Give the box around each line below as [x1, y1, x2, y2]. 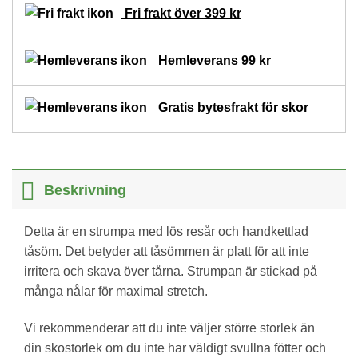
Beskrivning [44, 181, 127, 198]
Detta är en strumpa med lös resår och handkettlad [24, 225, 308, 239]
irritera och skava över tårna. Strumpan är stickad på [24, 265, 317, 279]
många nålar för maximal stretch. [24, 284, 208, 299]
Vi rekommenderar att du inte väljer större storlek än [24, 321, 315, 336]
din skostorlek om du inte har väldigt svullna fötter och [24, 341, 326, 356]
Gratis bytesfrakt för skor [155, 101, 308, 115]
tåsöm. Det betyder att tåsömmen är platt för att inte [24, 245, 309, 259]
